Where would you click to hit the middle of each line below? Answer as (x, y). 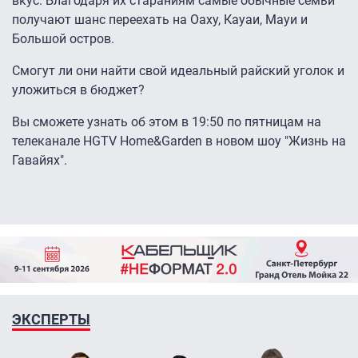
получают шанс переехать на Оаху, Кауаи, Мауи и (160, 20)
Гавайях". (41, 161)
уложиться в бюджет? (80, 90)
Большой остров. (63, 39)
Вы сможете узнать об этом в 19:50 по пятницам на (167, 122)
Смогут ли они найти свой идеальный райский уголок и (178, 71)
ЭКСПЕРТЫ (51, 319)
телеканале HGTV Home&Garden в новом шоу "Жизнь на (179, 141)
